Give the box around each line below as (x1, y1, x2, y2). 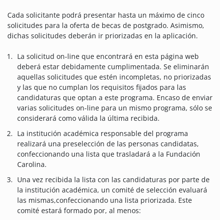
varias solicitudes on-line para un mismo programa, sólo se (17, 103, 212, 113)
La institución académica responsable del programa (17, 129, 188, 138)
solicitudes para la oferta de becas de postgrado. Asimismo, (7, 21, 204, 30)
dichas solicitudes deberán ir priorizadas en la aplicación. (7, 31, 198, 41)
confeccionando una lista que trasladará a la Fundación (17, 149, 200, 159)
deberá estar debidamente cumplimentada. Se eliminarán (17, 62, 209, 72)
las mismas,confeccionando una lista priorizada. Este (17, 195, 192, 205)
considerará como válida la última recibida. (17, 113, 160, 123)
